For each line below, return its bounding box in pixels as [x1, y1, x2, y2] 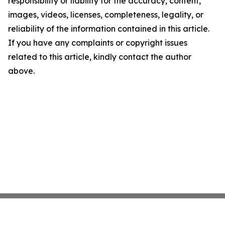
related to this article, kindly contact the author [8, 52, 191, 62]
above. [8, 66, 35, 76]
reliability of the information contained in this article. [8, 24, 209, 34]
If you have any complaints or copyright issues [8, 38, 187, 48]
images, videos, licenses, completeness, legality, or [8, 10, 203, 20]
